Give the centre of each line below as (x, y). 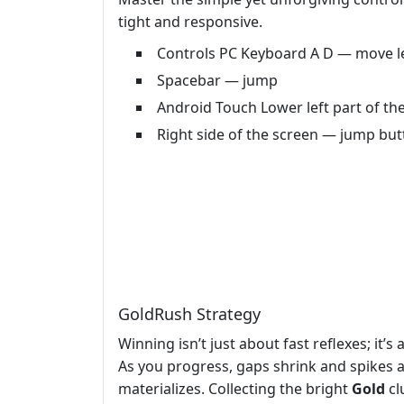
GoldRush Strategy (189, 314)
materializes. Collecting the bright (235, 389)
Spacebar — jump (217, 81)
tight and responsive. (190, 22)
